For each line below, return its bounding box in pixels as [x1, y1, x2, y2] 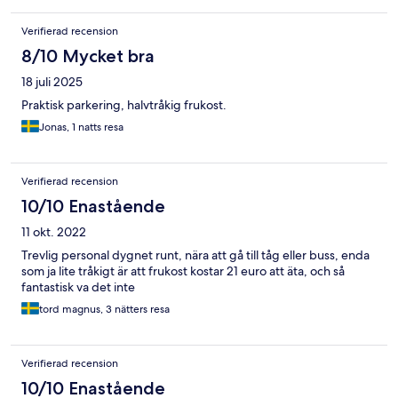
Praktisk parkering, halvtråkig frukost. [21, 97, 227, 114]
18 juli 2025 [21, 74, 83, 91]
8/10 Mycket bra [21, 45, 155, 68]
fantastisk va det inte [21, 279, 135, 296]
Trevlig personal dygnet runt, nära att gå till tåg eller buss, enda [21, 247, 370, 264]
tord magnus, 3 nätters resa [39, 302, 170, 317]
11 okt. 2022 [21, 224, 86, 241]
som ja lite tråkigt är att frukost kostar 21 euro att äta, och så [21, 263, 345, 280]
